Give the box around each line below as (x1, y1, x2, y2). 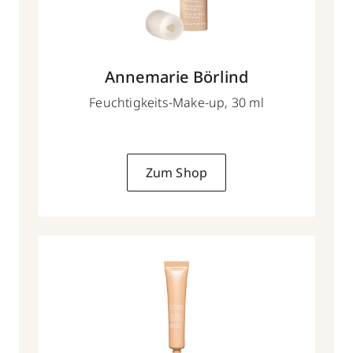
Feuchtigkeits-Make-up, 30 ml (89, 93, 264, 111)
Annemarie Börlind (104, 65, 249, 87)
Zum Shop (145, 163, 208, 181)
